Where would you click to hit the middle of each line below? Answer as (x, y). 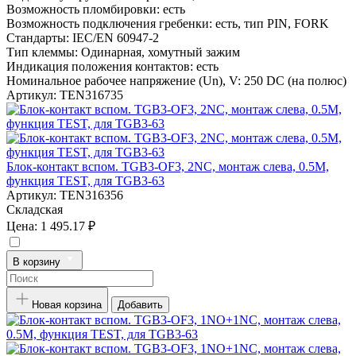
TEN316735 (91, 95)
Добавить (140, 304)
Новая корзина (67, 304)
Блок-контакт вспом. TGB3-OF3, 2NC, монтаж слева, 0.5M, (168, 166)
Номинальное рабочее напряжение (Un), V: (124, 80)
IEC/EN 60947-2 (116, 37)
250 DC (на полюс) (295, 80)
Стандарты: (38, 37)
